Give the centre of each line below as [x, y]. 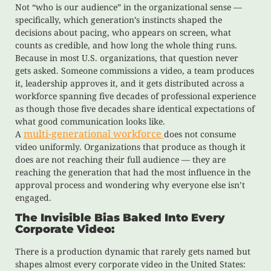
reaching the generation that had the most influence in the [133, 172]
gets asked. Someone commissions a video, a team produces [135, 70]
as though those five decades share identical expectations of [135, 108]
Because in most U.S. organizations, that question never [127, 57]
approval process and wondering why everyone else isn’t [130, 184]
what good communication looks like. [90, 121]
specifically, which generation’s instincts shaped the [119, 19]
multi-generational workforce [94, 133]
